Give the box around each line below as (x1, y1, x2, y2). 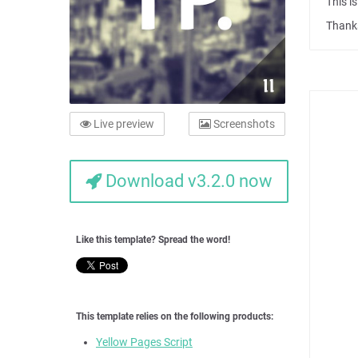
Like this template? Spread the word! (76, 234, 230, 245)
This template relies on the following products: (76, 311, 273, 322)
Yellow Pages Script (96, 336, 193, 348)
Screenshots (211, 117, 275, 130)
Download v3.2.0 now (101, 171, 272, 191)
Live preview (91, 117, 154, 130)
